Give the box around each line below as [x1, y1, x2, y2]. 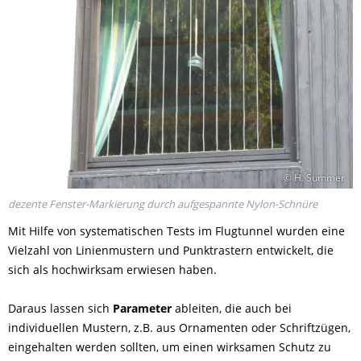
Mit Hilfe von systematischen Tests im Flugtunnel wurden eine [8, 222, 345, 239]
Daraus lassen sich [8, 300, 113, 316]
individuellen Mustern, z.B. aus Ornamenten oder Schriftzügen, [8, 319, 351, 335]
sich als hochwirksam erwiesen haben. [8, 261, 217, 277]
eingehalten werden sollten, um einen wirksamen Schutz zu [8, 338, 331, 355]
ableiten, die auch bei [172, 300, 292, 316]
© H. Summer [284, 171, 345, 184]
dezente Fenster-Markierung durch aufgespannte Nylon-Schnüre [8, 196, 317, 211]
